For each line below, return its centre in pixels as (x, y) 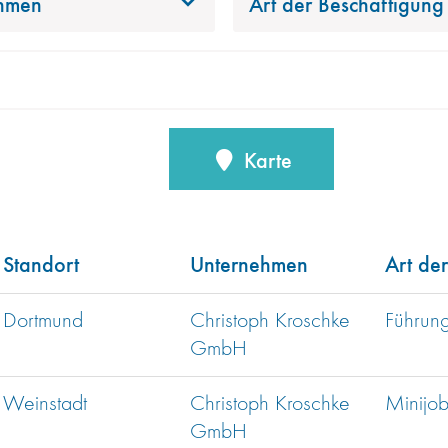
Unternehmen (249, 263)
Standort (41, 263)
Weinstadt (45, 404)
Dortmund (43, 321)
